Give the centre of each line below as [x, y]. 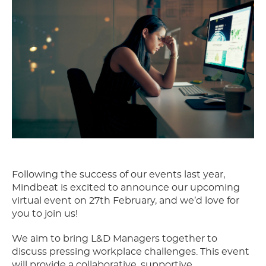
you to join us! [45, 213]
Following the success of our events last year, [118, 174]
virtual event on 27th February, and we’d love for [126, 200]
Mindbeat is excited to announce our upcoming [126, 187]
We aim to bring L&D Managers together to [115, 238]
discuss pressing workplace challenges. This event [131, 251]
